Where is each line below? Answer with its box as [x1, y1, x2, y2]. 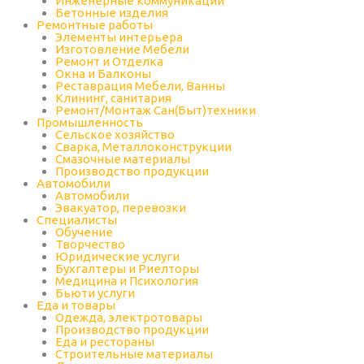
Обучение [54, 225, 113, 239]
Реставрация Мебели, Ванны [54, 79, 225, 93]
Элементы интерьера [54, 30, 183, 44]
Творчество [54, 237, 125, 251]
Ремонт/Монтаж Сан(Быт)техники [54, 103, 256, 117]
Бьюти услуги [54, 286, 135, 300]
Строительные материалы [54, 347, 213, 361]
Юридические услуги [54, 249, 180, 263]
